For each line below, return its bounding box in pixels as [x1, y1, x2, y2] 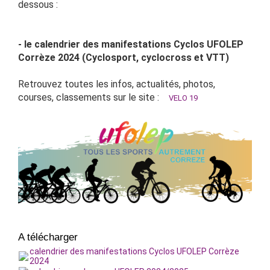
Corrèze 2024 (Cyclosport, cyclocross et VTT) [18, 52, 229, 64]
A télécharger [18, 231, 78, 243]
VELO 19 [169, 93, 198, 103]
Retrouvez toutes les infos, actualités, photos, [18, 78, 215, 90]
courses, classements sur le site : [18, 92, 169, 104]
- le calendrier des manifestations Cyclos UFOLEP [18, 39, 243, 51]
